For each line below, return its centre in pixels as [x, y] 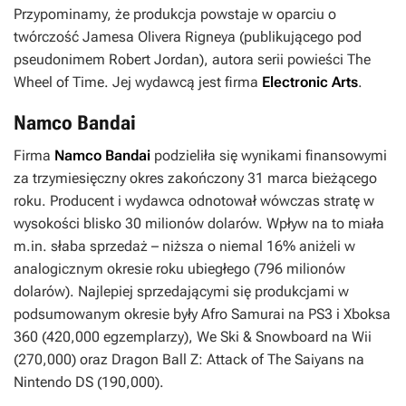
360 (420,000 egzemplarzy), [105, 337]
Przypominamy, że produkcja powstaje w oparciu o [175, 14]
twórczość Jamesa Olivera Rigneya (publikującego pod [188, 37]
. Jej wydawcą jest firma [183, 82]
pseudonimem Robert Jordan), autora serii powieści [180, 60]
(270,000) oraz [63, 360]
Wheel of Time [59, 82]
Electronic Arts [310, 82]
